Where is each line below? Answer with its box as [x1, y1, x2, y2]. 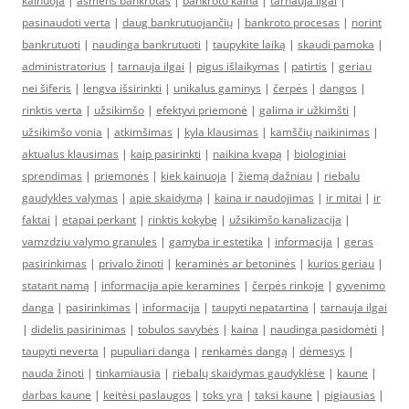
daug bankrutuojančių [122, 15, 233, 30]
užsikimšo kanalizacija [229, 212, 341, 227]
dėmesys [299, 343, 345, 359]
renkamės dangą [202, 343, 288, 359]
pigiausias [324, 387, 375, 403]
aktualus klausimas [22, 146, 119, 162]
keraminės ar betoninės [175, 256, 296, 271]
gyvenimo [336, 278, 385, 293]
